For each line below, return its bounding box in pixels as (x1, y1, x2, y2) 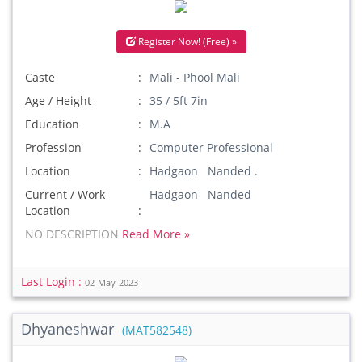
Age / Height (25, 93, 91, 108)
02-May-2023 (85, 277, 138, 288)
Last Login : (21, 274, 85, 289)
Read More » (122, 226, 190, 242)
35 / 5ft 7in (149, 93, 208, 108)
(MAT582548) (122, 323, 192, 338)
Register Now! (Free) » (135, 35, 237, 48)
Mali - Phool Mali (149, 69, 241, 85)
